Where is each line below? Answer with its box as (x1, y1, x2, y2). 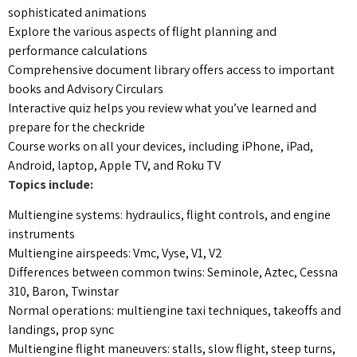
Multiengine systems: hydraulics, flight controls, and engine (8, 206, 331, 223)
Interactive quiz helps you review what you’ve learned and (8, 99, 316, 116)
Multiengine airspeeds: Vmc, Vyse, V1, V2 (8, 244, 222, 261)
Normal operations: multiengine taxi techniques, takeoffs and (8, 301, 341, 319)
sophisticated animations (8, 3, 147, 21)
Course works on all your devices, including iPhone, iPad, (8, 137, 313, 155)
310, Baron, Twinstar (8, 282, 119, 300)
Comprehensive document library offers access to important (8, 61, 335, 78)
